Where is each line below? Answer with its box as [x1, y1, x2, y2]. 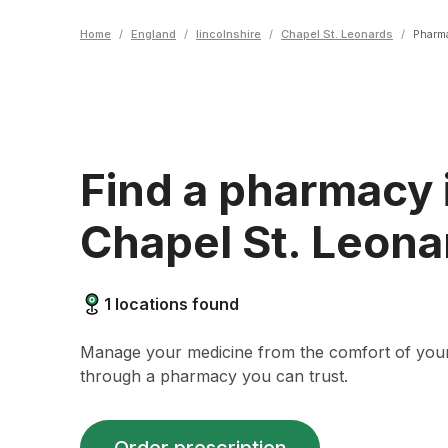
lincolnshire [196, 27, 261, 41]
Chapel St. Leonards [281, 27, 393, 41]
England [131, 27, 176, 41]
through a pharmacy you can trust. [80, 366, 348, 386]
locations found [111, 294, 239, 314]
